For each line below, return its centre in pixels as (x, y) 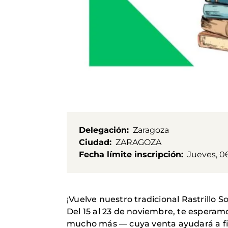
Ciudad (94, 142)
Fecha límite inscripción (130, 155)
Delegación (103, 130)
